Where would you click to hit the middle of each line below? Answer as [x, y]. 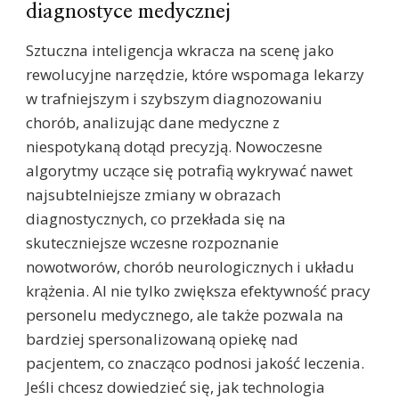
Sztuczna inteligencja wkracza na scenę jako [180, 51]
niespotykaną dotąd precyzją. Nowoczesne [174, 147]
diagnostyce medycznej [128, 12]
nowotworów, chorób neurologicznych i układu [190, 267]
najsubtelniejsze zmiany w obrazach [153, 195]
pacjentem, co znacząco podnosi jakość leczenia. [195, 363]
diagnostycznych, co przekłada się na [156, 219]
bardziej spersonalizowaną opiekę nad [162, 339]
